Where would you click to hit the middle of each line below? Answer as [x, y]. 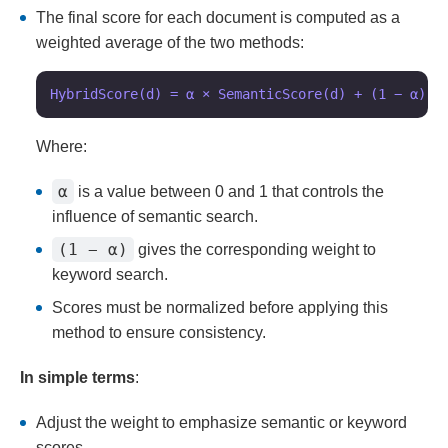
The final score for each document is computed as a [218, 18]
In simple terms [77, 378]
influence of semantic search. [155, 217]
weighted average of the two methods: [170, 43]
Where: [61, 147]
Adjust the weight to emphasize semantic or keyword [221, 423]
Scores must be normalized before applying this [220, 308]
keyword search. [110, 275]
